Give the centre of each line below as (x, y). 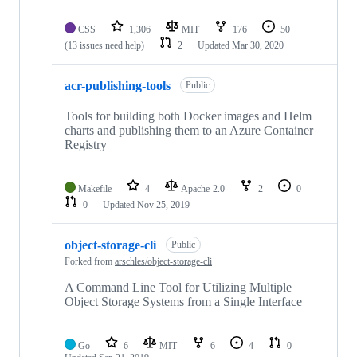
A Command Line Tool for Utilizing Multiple (178, 288)
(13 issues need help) (104, 46)
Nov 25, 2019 (163, 205)
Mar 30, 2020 (258, 46)
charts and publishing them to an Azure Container (189, 131)
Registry (86, 145)
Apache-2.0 (204, 189)
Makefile (95, 189)
